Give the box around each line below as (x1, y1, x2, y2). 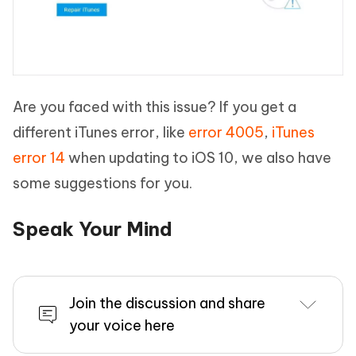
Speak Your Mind (13, 217, 172, 242)
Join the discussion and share (69, 294, 265, 313)
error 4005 (188, 123, 264, 142)
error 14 (13, 149, 65, 168)
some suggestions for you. (13, 174, 192, 193)
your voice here (69, 316, 175, 335)
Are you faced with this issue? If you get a (13, 98, 296, 117)
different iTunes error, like (13, 123, 188, 142)
